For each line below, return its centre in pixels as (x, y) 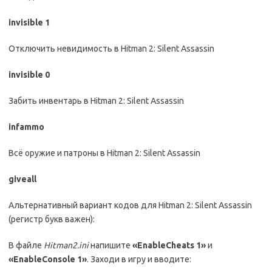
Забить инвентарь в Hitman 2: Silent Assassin (96, 101)
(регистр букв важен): (52, 219)
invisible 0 (29, 75)
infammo (26, 127)
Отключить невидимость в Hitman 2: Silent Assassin (111, 49)
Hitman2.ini (66, 245)
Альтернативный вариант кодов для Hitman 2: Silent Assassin (130, 205)
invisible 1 (29, 22)
